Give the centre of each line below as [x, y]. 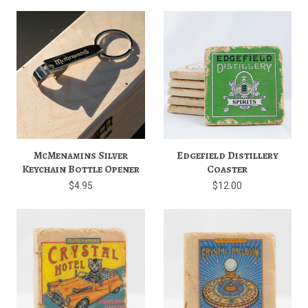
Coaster [228, 169]
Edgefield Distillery [227, 156]
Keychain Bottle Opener [80, 169]
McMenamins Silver [80, 156]
